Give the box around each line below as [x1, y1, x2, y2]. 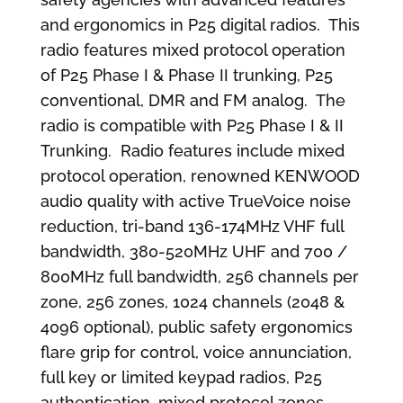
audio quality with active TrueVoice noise [40, 191, 351, 210]
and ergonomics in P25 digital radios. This [40, 14, 360, 34]
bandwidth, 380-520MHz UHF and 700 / [40, 241, 347, 261]
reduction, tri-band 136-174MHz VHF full [40, 216, 344, 236]
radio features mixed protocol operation [40, 40, 345, 59]
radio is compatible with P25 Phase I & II [40, 115, 344, 135]
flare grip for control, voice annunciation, [40, 342, 352, 362]
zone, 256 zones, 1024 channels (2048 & [40, 291, 345, 311]
